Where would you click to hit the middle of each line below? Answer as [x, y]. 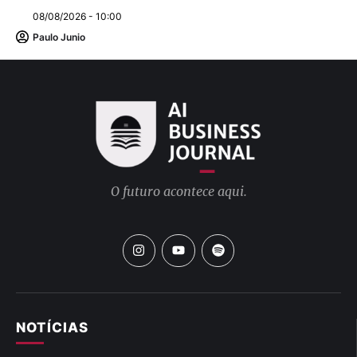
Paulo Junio [59, 37]
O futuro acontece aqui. [178, 191]
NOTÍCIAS [52, 328]
